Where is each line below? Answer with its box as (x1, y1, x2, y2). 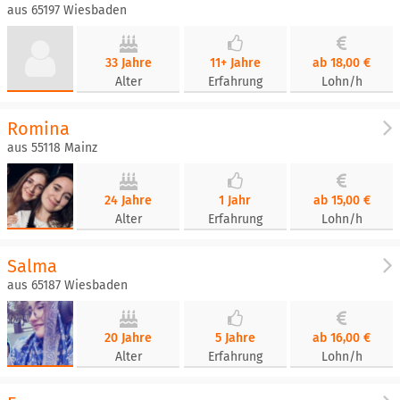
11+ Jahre (209, 55, 261, 71)
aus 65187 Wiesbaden (7, 278, 128, 293)
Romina (7, 118, 70, 139)
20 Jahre (104, 330, 153, 346)
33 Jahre (104, 55, 152, 71)
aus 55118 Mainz (7, 140, 97, 155)
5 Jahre (214, 330, 255, 346)
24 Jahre (104, 193, 153, 208)
